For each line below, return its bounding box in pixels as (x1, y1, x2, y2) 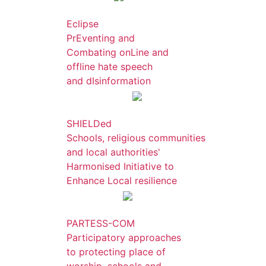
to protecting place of (66, 246, 166, 258)
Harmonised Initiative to (66, 160, 174, 172)
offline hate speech (66, 61, 153, 72)
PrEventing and (66, 32, 135, 44)
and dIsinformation (66, 75, 151, 87)
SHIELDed (66, 118, 112, 129)
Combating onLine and (66, 46, 169, 58)
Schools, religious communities (66, 132, 205, 144)
